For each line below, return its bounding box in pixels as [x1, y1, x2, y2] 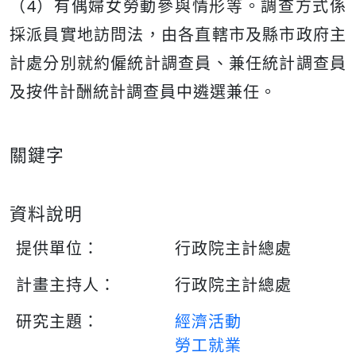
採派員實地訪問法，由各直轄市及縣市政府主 [10, 24, 346, 45]
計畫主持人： [16, 274, 116, 296]
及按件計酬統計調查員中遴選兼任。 [10, 81, 277, 103]
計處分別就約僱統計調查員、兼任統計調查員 [10, 52, 346, 74]
